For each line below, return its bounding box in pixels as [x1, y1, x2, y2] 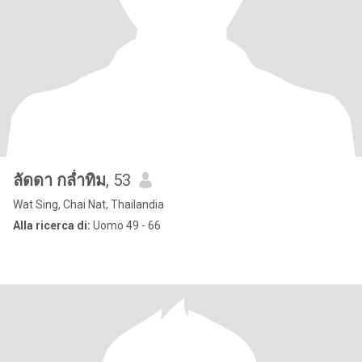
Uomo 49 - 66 [90, 219, 161, 232]
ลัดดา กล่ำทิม [13, 170, 106, 190]
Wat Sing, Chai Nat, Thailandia [13, 198, 164, 211]
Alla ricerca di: [13, 219, 90, 232]
